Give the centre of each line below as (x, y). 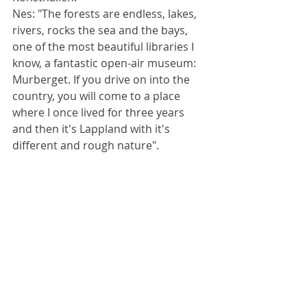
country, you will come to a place (98, 96)
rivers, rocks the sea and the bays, (101, 30)
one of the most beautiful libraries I (105, 46)
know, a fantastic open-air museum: (106, 63)
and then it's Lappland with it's (93, 128)
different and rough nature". (87, 145)
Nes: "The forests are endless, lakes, (106, 13)
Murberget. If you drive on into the (102, 79)
